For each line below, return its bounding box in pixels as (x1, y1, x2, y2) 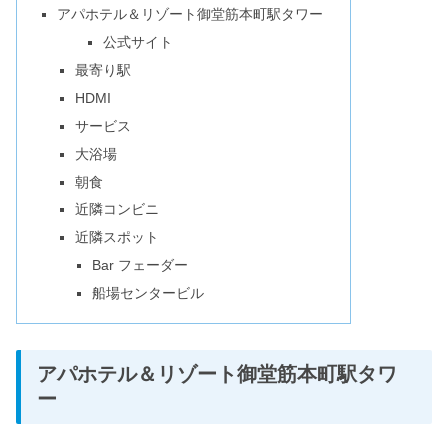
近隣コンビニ (74, 201, 159, 218)
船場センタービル (91, 285, 204, 302)
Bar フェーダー (91, 257, 188, 274)
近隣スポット (74, 229, 159, 246)
